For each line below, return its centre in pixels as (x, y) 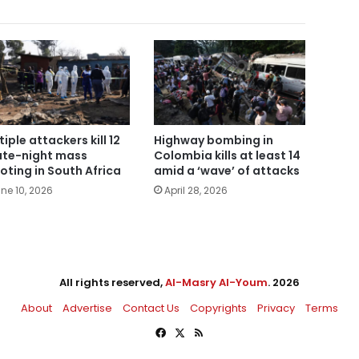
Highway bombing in (213, 141)
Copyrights (218, 309)
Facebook (191, 333)
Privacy (276, 309)
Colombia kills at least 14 (227, 156)
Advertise (87, 309)
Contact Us (151, 309)
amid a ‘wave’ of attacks (226, 171)
